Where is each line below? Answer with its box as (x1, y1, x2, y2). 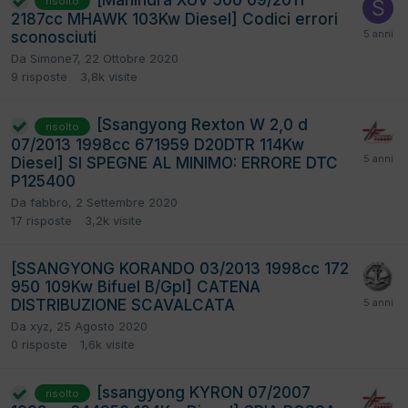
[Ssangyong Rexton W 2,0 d (97, 116, 308, 135)
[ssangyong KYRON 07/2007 (97, 382, 311, 402)
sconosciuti (11, 28, 97, 47)
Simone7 (30, 51, 77, 66)
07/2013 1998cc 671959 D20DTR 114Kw (11, 135, 304, 154)
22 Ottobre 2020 (85, 51, 178, 66)
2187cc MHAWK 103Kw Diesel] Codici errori (11, 10, 338, 29)
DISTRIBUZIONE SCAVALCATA (11, 295, 235, 314)
